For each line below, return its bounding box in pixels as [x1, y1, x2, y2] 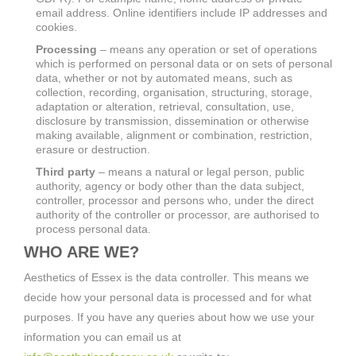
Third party [36, 164, 95, 178]
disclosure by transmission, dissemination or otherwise [36, 114, 309, 127]
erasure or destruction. [36, 142, 150, 156]
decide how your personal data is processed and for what [24, 290, 311, 304]
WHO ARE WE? [24, 242, 139, 261]
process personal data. [36, 222, 151, 235]
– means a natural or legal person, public [95, 164, 304, 178]
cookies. [36, 20, 77, 33]
